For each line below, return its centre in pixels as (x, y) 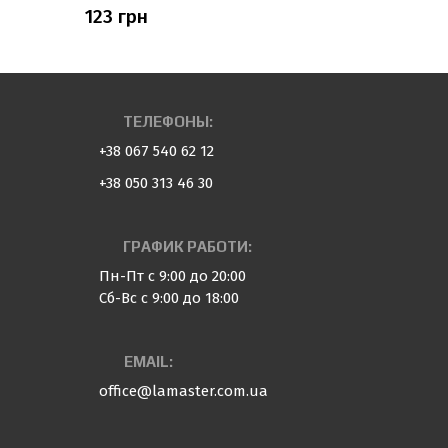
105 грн (409, 16)
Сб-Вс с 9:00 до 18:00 (168, 298)
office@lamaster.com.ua (183, 391)
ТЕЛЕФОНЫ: (167, 121)
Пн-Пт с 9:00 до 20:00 (172, 276)
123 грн (116, 16)
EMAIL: (148, 361)
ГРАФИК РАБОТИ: (187, 246)
